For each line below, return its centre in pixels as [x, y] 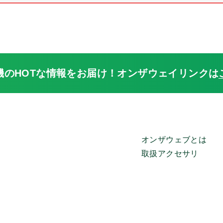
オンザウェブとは [174, 140]
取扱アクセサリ [170, 154]
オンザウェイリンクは [168, 73]
